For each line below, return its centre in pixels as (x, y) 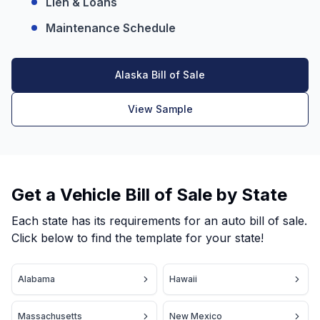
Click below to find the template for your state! (137, 238)
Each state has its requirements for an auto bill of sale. (159, 221)
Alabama (36, 279)
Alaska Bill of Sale (160, 75)
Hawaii (183, 279)
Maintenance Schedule (111, 28)
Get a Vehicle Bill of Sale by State (149, 195)
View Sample (160, 109)
